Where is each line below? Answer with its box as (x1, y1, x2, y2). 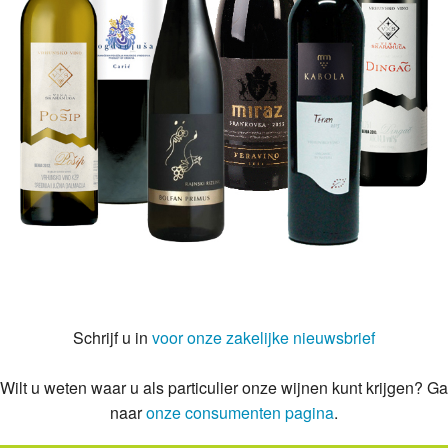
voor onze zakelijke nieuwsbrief (152, 326, 375, 349)
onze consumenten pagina (146, 401, 334, 424)
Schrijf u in (73, 326, 152, 349)
